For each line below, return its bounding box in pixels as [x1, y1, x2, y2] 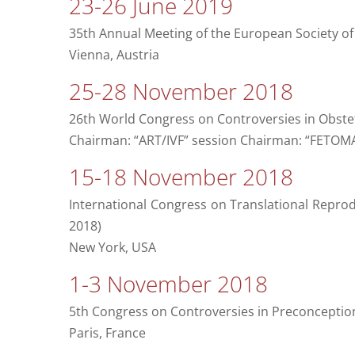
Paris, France [68, 324, 146, 342]
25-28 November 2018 [68, 76, 293, 107]
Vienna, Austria [68, 46, 159, 64]
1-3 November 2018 [68, 269, 268, 300]
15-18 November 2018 [68, 162, 293, 193]
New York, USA [68, 239, 156, 257]
